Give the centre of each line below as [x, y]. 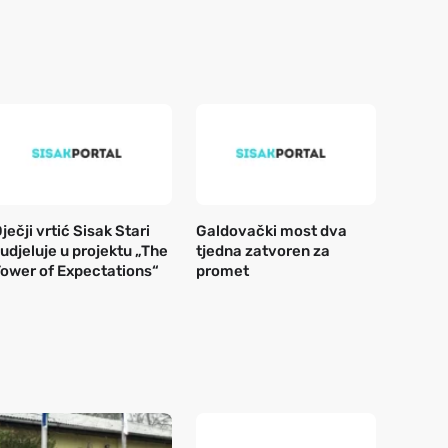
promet [222, 270]
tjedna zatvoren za [263, 250]
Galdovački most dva [271, 230]
